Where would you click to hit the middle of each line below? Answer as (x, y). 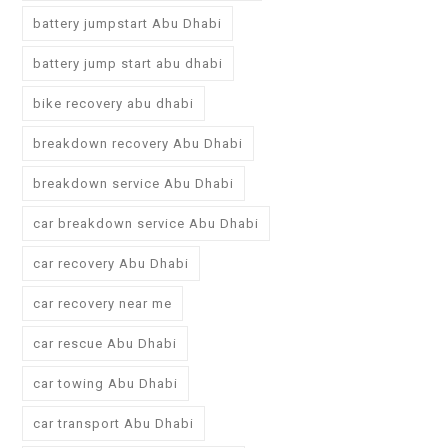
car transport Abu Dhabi (113, 424)
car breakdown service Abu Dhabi (146, 224)
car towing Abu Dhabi (105, 384)
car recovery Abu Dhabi (111, 264)
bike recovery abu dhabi (113, 104)
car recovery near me (102, 304)
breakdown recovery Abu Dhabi (138, 144)
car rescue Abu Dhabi (105, 344)
